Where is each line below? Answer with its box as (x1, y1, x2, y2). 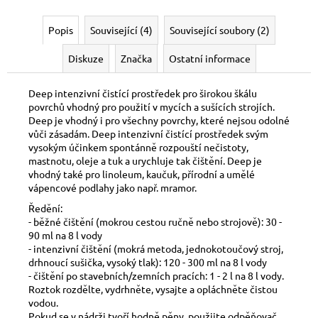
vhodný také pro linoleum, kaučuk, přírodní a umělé (28, 167, 255, 180)
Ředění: (28, 201, 62, 214)
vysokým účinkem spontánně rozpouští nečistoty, (28, 140, 248, 153)
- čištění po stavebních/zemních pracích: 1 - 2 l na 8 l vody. (28, 268, 284, 282)
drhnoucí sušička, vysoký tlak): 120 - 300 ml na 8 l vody (28, 255, 267, 268)
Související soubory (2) (170, 23, 270, 36)
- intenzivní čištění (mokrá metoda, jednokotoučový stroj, (28, 241, 283, 255)
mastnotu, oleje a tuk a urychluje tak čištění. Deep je (28, 153, 262, 167)
